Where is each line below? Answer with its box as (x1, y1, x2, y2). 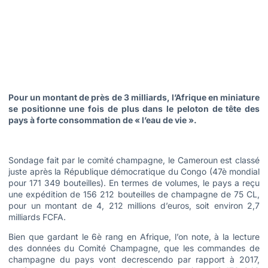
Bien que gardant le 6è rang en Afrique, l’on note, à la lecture (8, 232, 260, 242)
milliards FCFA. (8, 211, 66, 222)
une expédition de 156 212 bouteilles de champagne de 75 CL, (8, 188, 260, 199)
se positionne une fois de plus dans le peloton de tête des (8, 103, 260, 114)
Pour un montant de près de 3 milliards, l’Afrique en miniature (8, 92, 260, 102)
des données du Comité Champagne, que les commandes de (8, 243, 260, 254)
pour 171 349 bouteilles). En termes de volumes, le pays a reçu (8, 177, 260, 188)
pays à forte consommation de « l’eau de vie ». (8, 115, 197, 125)
